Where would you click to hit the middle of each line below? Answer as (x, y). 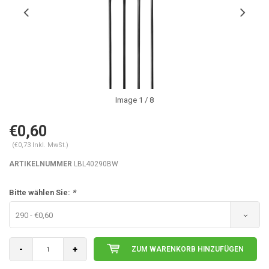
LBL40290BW (95, 164)
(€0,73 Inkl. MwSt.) (40, 145)
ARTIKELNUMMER (41, 164)
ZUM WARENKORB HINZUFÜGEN (188, 249)
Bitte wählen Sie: (41, 192)
